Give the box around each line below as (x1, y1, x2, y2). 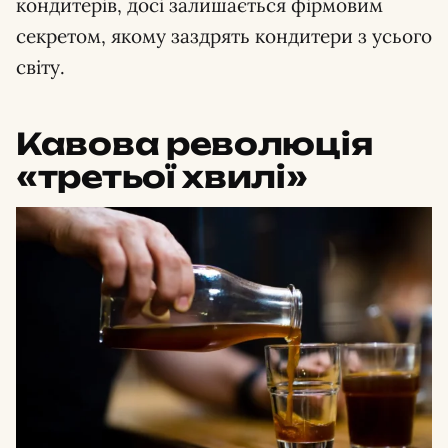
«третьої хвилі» (16, 158, 308, 196)
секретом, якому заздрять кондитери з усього (16, 24, 432, 49)
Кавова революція (16, 125, 373, 163)
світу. (16, 55, 65, 80)
